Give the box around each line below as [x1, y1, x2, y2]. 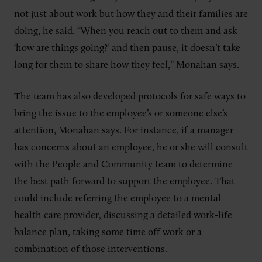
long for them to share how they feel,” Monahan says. [14, 60, 242, 70]
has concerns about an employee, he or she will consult [14, 143, 248, 153]
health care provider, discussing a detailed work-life [14, 211, 232, 221]
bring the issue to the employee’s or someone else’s [14, 109, 227, 119]
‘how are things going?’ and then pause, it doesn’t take [14, 43, 240, 53]
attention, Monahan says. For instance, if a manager [14, 126, 233, 136]
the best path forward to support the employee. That [14, 177, 235, 187]
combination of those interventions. [14, 244, 167, 255]
